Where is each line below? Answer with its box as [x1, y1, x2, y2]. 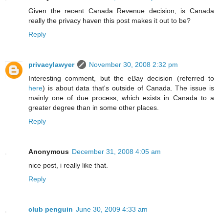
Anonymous [28, 147, 69, 155]
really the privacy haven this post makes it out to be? [28, 16, 191, 24]
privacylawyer [28, 60, 74, 68]
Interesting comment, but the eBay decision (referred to [28, 74, 214, 82]
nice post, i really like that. [28, 161, 108, 169]
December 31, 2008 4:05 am [72, 147, 161, 155]
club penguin [28, 205, 73, 213]
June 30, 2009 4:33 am [76, 205, 148, 213]
